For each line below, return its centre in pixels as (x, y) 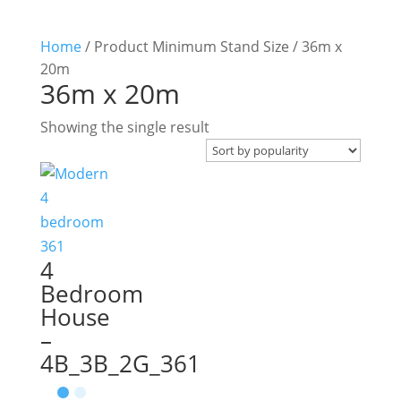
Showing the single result (124, 127)
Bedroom (91, 294)
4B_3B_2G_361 (120, 363)
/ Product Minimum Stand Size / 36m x (211, 47)
